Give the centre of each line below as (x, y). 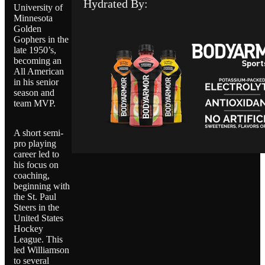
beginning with (42, 186)
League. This (38, 240)
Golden (28, 29)
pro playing (35, 144)
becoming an (38, 61)
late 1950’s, (35, 50)
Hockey (28, 229)
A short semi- (38, 133)
